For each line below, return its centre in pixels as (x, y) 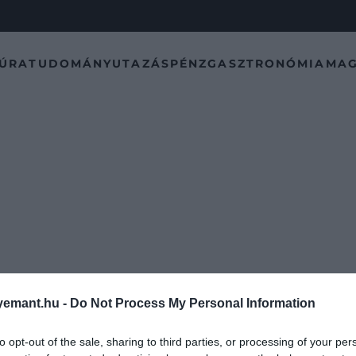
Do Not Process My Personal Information (193, 303)
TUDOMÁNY (71, 63)
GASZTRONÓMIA (267, 63)
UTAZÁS (141, 63)
